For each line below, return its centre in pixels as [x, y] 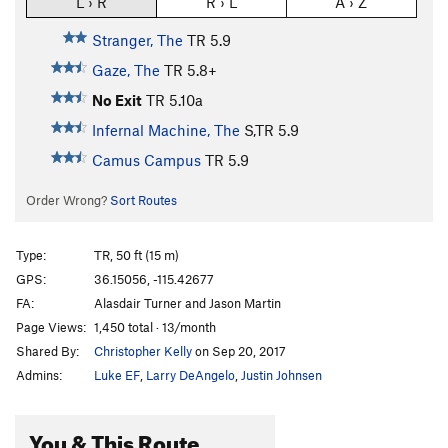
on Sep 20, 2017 [239, 350]
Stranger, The [137, 40]
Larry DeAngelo [190, 374]
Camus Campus [146, 160]
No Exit [116, 100]
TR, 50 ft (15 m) [136, 254]
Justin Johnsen [281, 374]
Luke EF [117, 374]
